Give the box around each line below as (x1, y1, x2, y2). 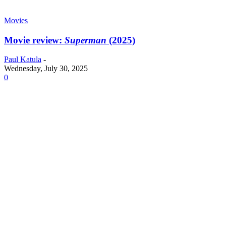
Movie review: (4, 34, 65, 45)
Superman (65, 34, 106, 45)
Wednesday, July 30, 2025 (4, 64, 88, 73)
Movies (4, 16, 28, 25)
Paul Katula (4, 55, 41, 64)
